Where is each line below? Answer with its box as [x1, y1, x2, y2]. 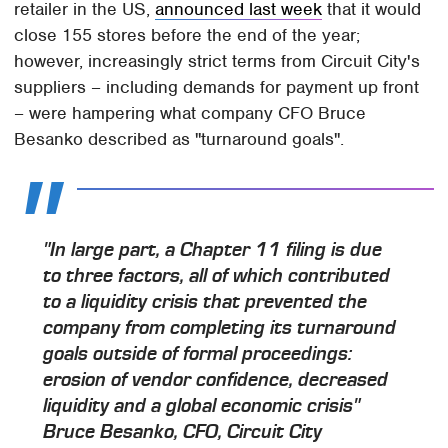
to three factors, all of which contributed [43, 264, 391, 287]
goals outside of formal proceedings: [43, 342, 353, 365]
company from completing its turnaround [43, 316, 397, 339]
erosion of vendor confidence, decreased [43, 368, 389, 391]
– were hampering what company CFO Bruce [14, 102, 367, 125]
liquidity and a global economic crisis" [43, 394, 361, 417]
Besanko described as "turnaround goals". [14, 128, 345, 151]
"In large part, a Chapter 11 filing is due [43, 238, 383, 261]
